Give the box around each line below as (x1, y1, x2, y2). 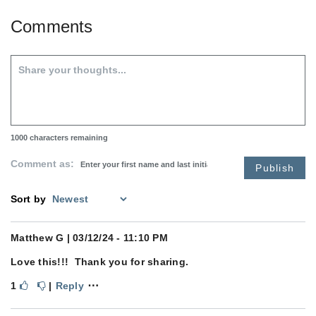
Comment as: (11, 158, 77, 170)
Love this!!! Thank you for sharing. (11, 256, 188, 268)
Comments (11, 17, 93, 37)
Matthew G (11, 232, 64, 244)
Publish (255, 162, 294, 174)
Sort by (11, 193, 47, 205)
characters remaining (28, 133, 108, 142)
